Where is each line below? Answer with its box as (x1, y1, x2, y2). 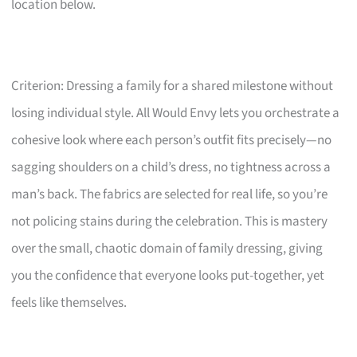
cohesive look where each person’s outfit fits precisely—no (11, 131, 332, 151)
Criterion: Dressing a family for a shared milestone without (11, 76, 334, 96)
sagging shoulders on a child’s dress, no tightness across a (11, 158, 331, 178)
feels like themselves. (11, 293, 127, 313)
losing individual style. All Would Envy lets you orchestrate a (11, 104, 340, 124)
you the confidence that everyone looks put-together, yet (11, 266, 325, 286)
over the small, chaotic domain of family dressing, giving (11, 239, 324, 259)
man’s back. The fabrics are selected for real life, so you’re (11, 185, 328, 205)
